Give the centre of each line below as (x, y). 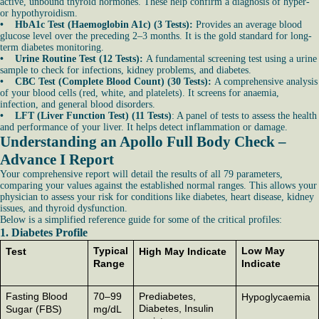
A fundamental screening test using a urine (231, 59)
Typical (110, 251)
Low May (263, 251)
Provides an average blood (249, 25)
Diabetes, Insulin (176, 308)
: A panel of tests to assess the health (244, 116)
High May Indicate (182, 251)
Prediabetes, (167, 296)
